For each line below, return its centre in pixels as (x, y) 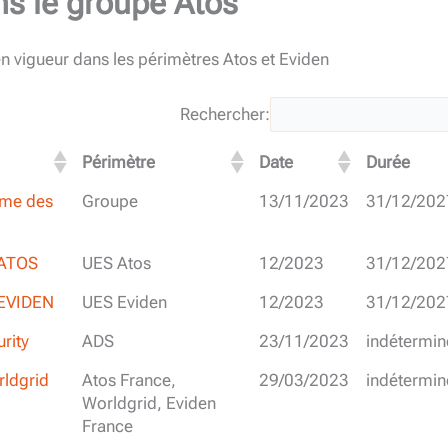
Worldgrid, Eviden (148, 403)
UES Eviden (124, 302)
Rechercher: (225, 114)
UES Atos (116, 263)
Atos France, (128, 380)
